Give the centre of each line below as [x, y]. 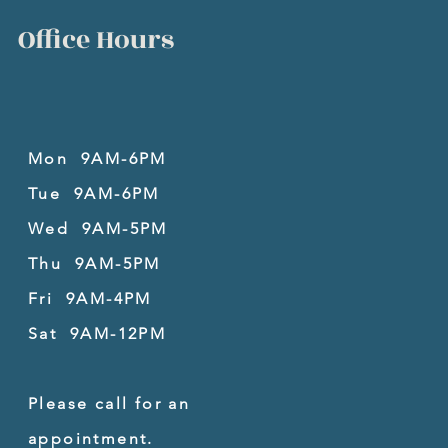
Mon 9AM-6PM [97, 158]
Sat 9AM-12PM [97, 333]
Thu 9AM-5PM [94, 263]
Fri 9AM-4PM [90, 298]
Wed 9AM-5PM [98, 228]
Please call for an [109, 403]
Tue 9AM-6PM [94, 193]
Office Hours [96, 40]
